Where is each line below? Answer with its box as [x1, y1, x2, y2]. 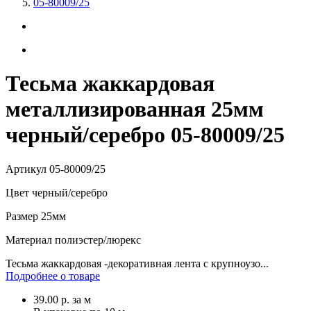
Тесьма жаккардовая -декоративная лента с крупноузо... [6, 257, 269, 269]
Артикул [6, 162, 47, 175]
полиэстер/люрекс [52, 233, 141, 246]
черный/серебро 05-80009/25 [6, 122, 285, 148]
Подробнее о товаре [6, 269, 100, 282]
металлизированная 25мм [6, 96, 264, 122]
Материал [6, 233, 52, 246]
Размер [6, 210, 38, 222]
